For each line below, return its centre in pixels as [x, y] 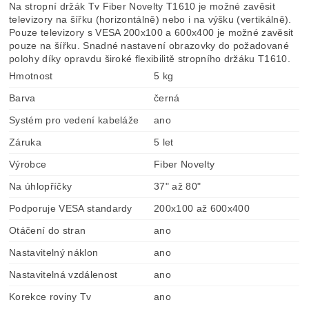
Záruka [26, 142]
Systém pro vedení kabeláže [74, 120]
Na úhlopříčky [41, 186]
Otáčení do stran [48, 230]
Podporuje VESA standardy [71, 208]
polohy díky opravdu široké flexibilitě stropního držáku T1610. [150, 59]
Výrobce [28, 164]
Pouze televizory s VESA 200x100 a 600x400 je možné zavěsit [151, 32]
